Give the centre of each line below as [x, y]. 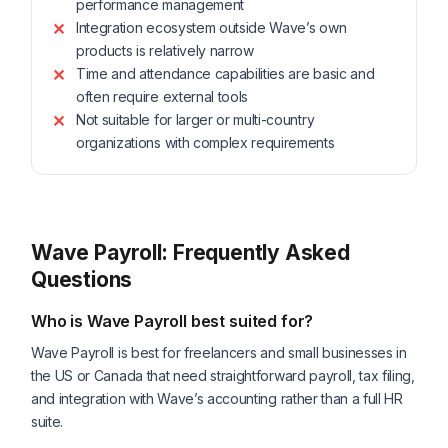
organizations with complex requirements [205, 143]
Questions [82, 280]
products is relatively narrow [165, 51]
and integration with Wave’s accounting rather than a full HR [217, 399]
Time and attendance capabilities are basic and [225, 74]
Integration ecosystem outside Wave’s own [211, 28]
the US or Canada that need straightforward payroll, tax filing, [223, 376]
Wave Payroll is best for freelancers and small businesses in [219, 353]
